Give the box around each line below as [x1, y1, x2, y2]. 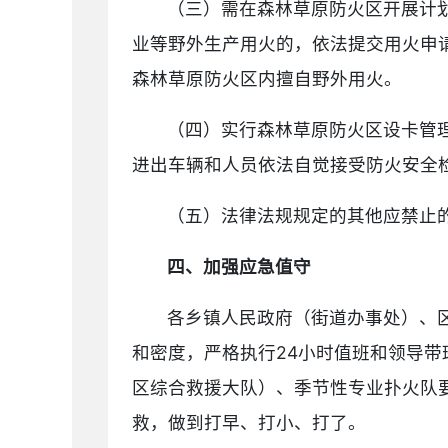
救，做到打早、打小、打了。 [132, 412, 366, 433]
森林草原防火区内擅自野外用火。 [132, 68, 402, 89]
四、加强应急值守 [167, 256, 312, 277]
